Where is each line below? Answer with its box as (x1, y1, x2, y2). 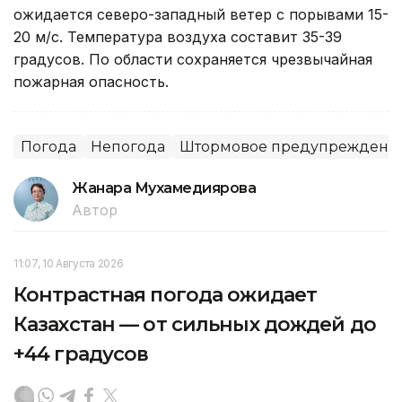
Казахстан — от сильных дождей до (13, 312, 376, 337)
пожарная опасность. (13, 73, 169, 92)
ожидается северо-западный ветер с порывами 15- (13, 5, 389, 24)
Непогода (91, 138, 165, 156)
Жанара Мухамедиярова (72, 179, 257, 197)
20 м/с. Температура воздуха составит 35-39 (13, 28, 342, 47)
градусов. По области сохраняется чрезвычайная (13, 50, 372, 69)
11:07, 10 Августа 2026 (13, 257, 124, 271)
